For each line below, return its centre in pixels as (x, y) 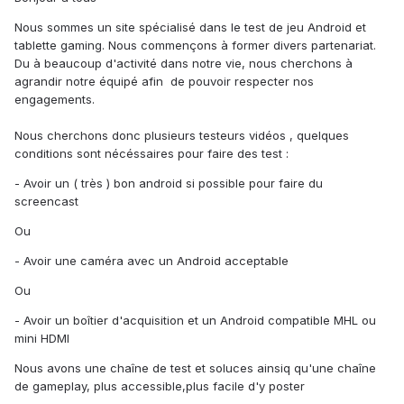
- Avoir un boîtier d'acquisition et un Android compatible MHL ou (195, 321)
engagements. (56, 100)
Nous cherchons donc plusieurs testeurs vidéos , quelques (182, 136)
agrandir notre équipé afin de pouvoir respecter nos (164, 82)
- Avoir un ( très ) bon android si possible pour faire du (169, 184)
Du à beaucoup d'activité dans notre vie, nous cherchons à (184, 64)
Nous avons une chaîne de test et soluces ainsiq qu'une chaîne (195, 368)
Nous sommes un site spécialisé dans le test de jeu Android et (190, 28)
